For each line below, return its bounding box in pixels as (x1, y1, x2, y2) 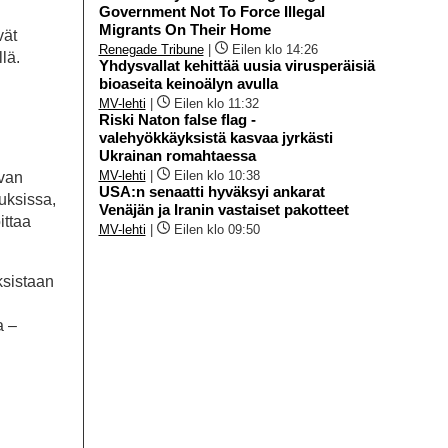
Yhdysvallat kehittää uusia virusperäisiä (98, 56, 375, 74)
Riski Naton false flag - (98, 110, 256, 128)
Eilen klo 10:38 (173, 167, 260, 183)
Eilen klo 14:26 (231, 41, 318, 57)
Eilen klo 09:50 (173, 221, 260, 237)
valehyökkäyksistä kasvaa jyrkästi (98, 128, 333, 146)
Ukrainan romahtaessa (98, 146, 256, 164)
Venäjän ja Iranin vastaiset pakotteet (98, 200, 349, 218)
